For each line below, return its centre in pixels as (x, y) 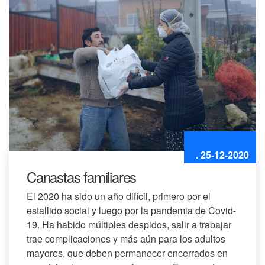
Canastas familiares (82, 177)
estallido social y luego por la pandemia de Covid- (131, 211)
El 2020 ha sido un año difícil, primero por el (119, 196)
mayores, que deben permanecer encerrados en (127, 253)
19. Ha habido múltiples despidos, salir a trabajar (129, 225)
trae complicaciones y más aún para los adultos (126, 239)
